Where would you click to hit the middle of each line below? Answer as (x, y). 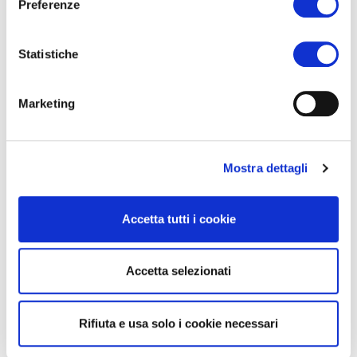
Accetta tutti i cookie (178, 218)
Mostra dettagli (266, 168)
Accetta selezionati (178, 271)
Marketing (47, 103)
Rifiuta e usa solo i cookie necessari (178, 323)
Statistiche (49, 53)
